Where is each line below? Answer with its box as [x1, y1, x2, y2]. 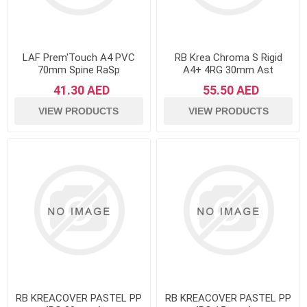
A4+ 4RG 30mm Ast [183, 64, 274, 77]
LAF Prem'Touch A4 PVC [22, 51, 135, 64]
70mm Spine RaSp [37, 64, 120, 77]
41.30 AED [53, 83, 110, 98]
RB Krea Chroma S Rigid [174, 51, 282, 64]
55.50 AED [203, 83, 260, 98]
